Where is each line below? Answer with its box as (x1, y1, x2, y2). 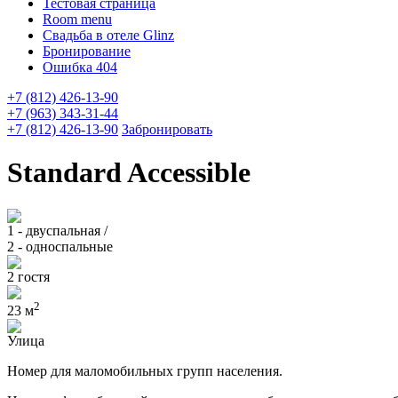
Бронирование (43, 44, 131, 59)
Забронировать (122, 122, 212, 137)
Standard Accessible (7, 156, 251, 189)
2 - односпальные (7, 238, 113, 254)
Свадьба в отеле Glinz (43, 28, 174, 43)
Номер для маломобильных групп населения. (7, 363, 283, 379)
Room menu (43, 12, 112, 27)
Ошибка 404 (43, 60, 117, 75)
